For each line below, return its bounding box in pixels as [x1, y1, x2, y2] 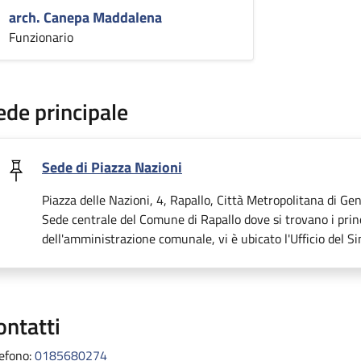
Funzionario [9, 27, 73, 47]
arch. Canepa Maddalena [9, 6, 162, 28]
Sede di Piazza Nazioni [42, 156, 182, 178]
